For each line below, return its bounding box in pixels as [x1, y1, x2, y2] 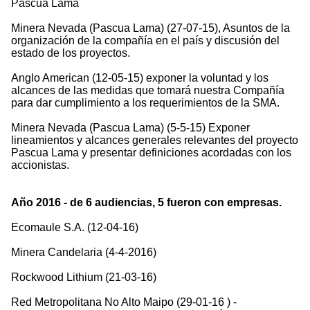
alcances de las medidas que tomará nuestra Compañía [11, 84, 284, 97]
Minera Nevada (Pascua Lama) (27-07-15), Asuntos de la [11, 22, 290, 35]
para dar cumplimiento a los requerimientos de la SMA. [11, 97, 280, 109]
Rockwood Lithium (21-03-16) [11, 271, 156, 284]
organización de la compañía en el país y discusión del [11, 35, 280, 47]
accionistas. [11, 159, 69, 172]
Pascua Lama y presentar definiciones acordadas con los [11, 147, 291, 159]
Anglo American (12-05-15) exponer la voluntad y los [11, 72, 268, 84]
